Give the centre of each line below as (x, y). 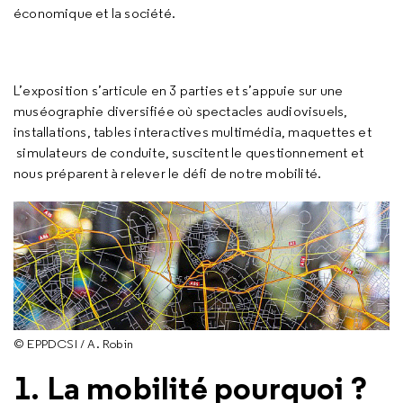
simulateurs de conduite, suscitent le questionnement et (189, 152)
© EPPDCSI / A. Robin (73, 343)
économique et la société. (94, 13)
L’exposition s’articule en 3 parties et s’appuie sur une (179, 90)
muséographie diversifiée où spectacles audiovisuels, (181, 111)
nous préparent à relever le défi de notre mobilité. (168, 173)
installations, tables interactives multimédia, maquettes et (193, 132)
